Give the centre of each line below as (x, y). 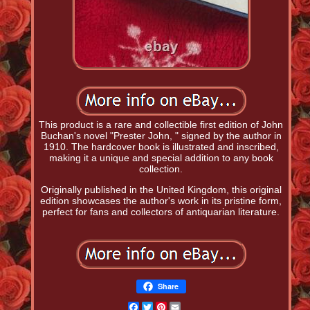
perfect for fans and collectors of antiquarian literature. (161, 212)
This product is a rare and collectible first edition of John (161, 125)
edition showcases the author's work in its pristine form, (161, 201)
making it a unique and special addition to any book (161, 158)
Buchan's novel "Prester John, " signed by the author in (161, 136)
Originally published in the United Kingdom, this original (161, 190)
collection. (161, 169)
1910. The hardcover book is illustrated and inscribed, (161, 147)
